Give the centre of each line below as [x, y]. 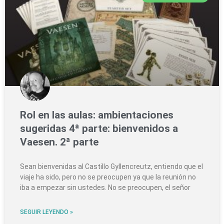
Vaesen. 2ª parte [59, 142]
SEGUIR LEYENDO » [46, 212]
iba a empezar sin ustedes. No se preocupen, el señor [105, 188]
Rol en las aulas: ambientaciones [97, 115]
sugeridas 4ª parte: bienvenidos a [99, 129]
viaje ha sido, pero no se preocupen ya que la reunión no [108, 177]
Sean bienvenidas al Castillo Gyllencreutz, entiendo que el [111, 167]
